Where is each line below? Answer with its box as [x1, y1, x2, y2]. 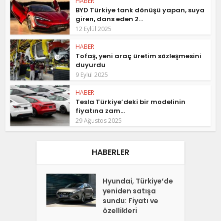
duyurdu [75, 60, 106, 70]
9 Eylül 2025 [75, 71, 109, 79]
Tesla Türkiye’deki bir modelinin [75, 97, 186, 107]
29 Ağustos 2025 [75, 116, 122, 125]
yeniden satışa [103, 185, 156, 196]
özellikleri [103, 205, 138, 216]
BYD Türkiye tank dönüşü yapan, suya [75, 5, 205, 15]
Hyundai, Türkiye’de [103, 176, 174, 186]
